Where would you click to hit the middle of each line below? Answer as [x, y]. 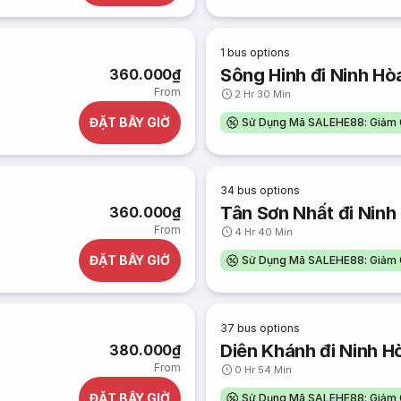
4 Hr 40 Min [264, 232]
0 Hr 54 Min [264, 370]
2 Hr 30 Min [263, 94]
